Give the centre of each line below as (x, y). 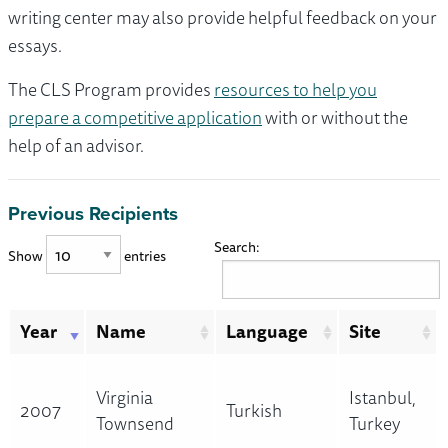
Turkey (374, 423)
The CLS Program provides (111, 89)
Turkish (254, 410)
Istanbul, (382, 397)
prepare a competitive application (135, 117)
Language (267, 331)
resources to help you (295, 89)
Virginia (124, 397)
